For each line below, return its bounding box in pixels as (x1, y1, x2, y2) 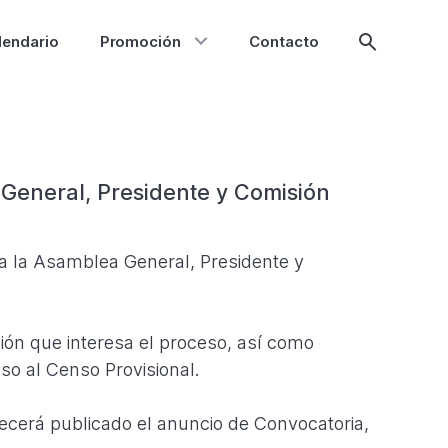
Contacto (248, 31, 319, 51)
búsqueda (366, 57, 440, 76)
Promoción (99, 31, 182, 51)
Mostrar (366, 39, 424, 58)
